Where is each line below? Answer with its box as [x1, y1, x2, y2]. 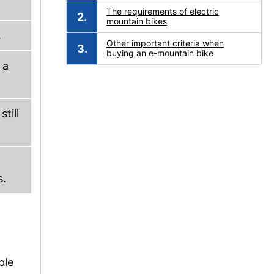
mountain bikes [106, 16, 167, 26]
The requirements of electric [106, 6, 219, 17]
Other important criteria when [106, 38, 224, 48]
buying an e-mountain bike [106, 48, 213, 58]
